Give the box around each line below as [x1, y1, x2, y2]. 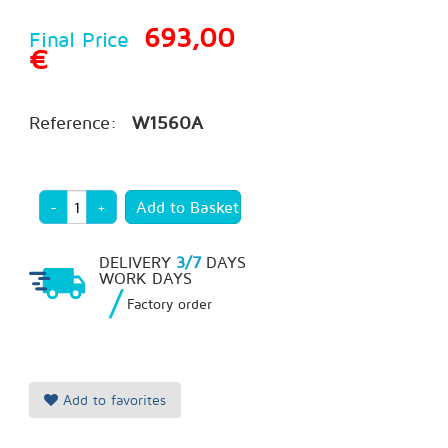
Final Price [29, 27, 129, 51]
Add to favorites [58, 391, 166, 408]
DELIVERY [99, 252, 176, 271]
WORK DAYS [99, 268, 192, 287]
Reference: [29, 112, 117, 133]
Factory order [127, 295, 212, 312]
